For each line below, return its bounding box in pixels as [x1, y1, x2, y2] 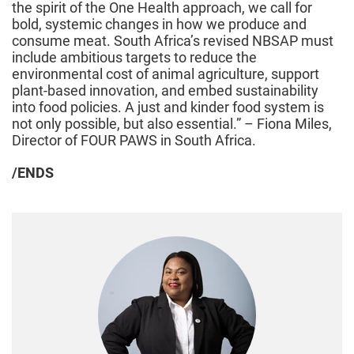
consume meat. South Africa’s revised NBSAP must [12, 32, 333, 49]
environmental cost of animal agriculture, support [12, 65, 319, 82]
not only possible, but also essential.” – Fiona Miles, [12, 115, 332, 132]
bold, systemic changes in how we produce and [12, 15, 307, 32]
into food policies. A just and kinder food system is [12, 98, 324, 115]
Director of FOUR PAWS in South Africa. [12, 131, 256, 149]
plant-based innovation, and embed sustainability [12, 81, 318, 99]
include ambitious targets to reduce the [12, 48, 257, 66]
